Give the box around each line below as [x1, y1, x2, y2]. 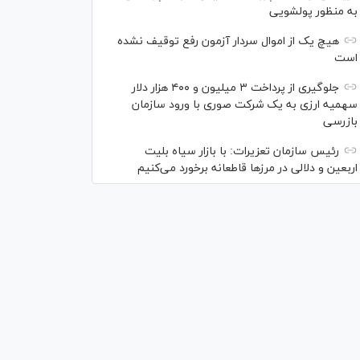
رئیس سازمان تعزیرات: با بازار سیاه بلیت [145, 144, 339, 160]
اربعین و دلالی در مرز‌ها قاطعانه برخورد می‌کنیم [137, 161, 358, 177]
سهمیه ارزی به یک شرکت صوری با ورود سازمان [132, 97, 358, 113]
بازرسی [323, 114, 358, 130]
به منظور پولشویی [269, 4, 358, 20]
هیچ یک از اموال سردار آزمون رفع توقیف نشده [117, 34, 339, 50]
